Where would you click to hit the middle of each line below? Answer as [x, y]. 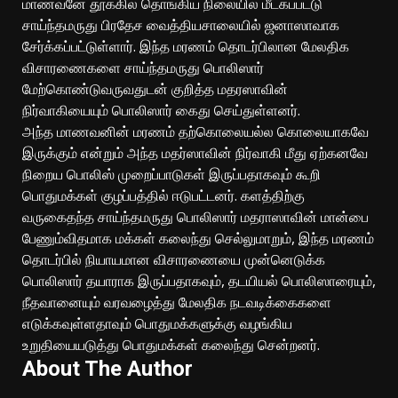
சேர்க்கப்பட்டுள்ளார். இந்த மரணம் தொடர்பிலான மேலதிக [186, 46]
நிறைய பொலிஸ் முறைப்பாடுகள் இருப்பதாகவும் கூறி [171, 174]
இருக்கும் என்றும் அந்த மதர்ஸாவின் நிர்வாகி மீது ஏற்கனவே [195, 152]
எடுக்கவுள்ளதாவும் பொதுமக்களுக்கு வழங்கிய [157, 323]
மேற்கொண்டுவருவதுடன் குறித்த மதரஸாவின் [155, 88]
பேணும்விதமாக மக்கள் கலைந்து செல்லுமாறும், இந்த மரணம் [198, 238]
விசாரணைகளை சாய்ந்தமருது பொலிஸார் [143, 67]
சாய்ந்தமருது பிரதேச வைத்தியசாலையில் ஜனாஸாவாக [181, 24]
